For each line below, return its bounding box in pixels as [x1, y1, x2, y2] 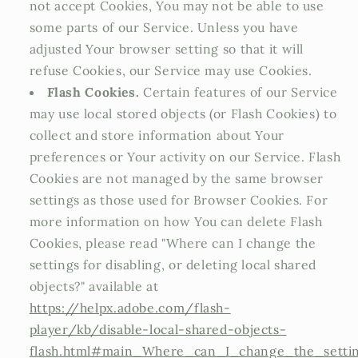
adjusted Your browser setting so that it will [29, 41, 304, 58]
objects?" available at [29, 278, 159, 295]
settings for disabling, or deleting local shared [29, 257, 316, 273]
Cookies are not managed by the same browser [29, 170, 324, 187]
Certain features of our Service [139, 84, 338, 101]
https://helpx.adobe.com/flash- [29, 300, 231, 316]
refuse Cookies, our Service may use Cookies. [29, 62, 312, 79]
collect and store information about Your [29, 127, 284, 144]
